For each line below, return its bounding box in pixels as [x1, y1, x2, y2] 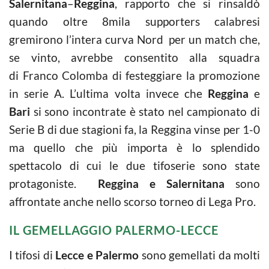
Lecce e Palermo [55, 247, 139, 262]
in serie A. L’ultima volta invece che [9, 86, 208, 100]
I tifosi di [9, 247, 56, 262]
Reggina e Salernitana [98, 176, 225, 190]
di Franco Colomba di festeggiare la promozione [9, 68, 260, 82]
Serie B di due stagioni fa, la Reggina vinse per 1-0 [9, 122, 260, 136]
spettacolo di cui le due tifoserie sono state [9, 158, 260, 172]
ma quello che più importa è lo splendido [9, 140, 260, 154]
